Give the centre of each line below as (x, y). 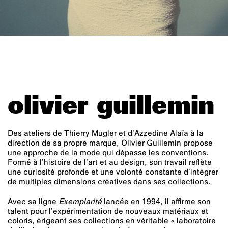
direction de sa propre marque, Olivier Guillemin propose (110, 144)
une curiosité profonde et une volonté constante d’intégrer (113, 173)
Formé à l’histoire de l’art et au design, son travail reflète (110, 163)
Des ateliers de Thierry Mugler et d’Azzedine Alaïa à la (106, 134)
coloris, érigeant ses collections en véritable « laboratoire (112, 222)
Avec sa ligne (33, 202)
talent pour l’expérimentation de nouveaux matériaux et (108, 212)
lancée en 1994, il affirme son (156, 202)
